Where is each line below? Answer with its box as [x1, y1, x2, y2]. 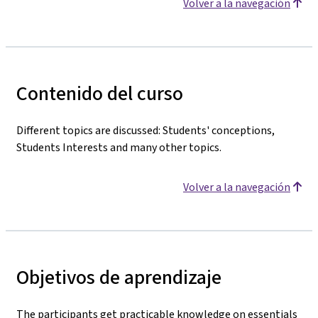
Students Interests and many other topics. [16, 139, 221, 155]
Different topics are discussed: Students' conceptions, [16, 122, 275, 138]
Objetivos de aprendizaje [16, 263, 221, 290]
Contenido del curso [16, 79, 183, 106]
